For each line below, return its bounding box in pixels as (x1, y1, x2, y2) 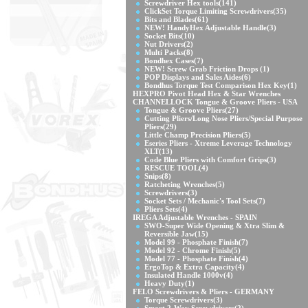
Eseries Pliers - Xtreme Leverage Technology (144, 139, 292, 147)
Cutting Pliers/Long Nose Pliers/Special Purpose (144, 114, 302, 122)
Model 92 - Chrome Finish (144, 246, 231, 254)
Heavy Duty (144, 279, 185, 287)
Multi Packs (144, 48, 184, 56)
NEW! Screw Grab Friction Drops (144, 65, 260, 73)
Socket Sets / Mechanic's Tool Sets (144, 197, 256, 205)
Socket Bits (144, 32, 181, 40)
